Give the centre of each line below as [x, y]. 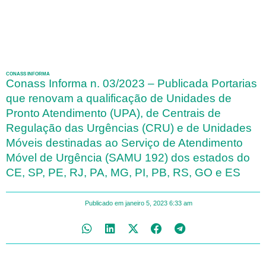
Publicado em [104, 203]
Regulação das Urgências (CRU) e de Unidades [129, 128]
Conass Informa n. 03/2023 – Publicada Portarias [132, 84]
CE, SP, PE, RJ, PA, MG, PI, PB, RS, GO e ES [123, 173]
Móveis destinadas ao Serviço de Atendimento [124, 143]
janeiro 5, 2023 [146, 203]
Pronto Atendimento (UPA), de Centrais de [113, 113]
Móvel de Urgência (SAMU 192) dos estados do [128, 158]
